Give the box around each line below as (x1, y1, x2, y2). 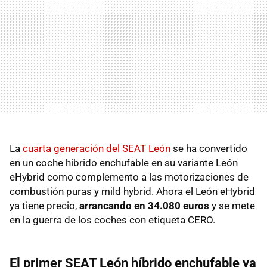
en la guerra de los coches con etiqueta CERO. (10, 213, 215, 226)
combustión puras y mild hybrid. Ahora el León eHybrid (10, 185, 255, 197)
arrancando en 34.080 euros (79, 199, 209, 212)
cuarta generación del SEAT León (23, 142, 170, 154)
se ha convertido (170, 142, 247, 154)
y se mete (209, 199, 255, 212)
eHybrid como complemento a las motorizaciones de (10, 170, 249, 183)
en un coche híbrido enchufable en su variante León (10, 156, 238, 169)
